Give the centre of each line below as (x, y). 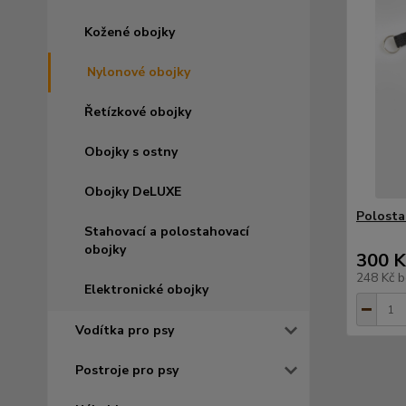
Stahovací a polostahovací (167, 232)
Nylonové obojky (139, 72)
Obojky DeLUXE (133, 192)
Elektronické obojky (146, 290)
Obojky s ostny (131, 152)
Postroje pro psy (127, 370)
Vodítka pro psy (125, 330)
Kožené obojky (130, 32)
